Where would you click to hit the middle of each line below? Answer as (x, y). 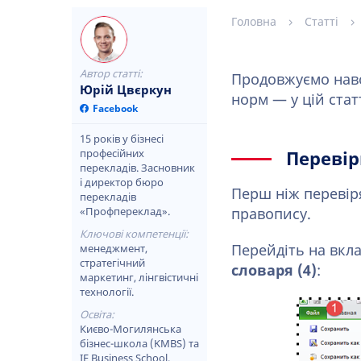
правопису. (271, 214)
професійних (112, 154)
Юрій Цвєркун (126, 90)
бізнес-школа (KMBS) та (139, 344)
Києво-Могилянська (131, 329)
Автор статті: (111, 74)
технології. (107, 292)
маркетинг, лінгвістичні (139, 278)
